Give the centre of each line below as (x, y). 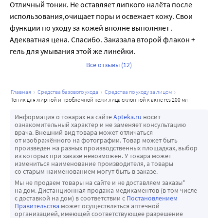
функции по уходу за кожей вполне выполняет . (91, 28)
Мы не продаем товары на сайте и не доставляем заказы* (100, 183)
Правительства (37, 206)
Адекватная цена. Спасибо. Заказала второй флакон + (102, 40)
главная (22, 92)
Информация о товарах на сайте (64, 117)
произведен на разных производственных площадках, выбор (106, 148)
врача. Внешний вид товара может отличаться (84, 133)
